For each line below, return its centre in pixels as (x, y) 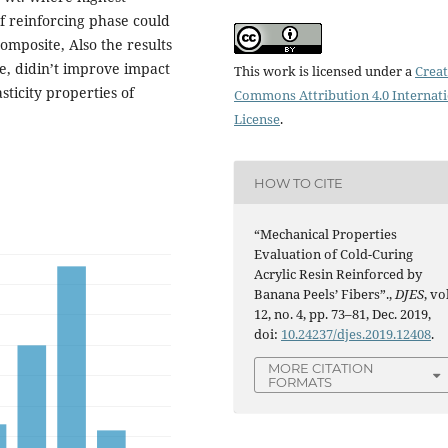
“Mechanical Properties (326, 234)
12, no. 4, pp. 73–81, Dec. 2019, (343, 314)
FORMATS (300, 382)
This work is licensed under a (324, 71)
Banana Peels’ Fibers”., (325, 294)
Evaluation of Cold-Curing (334, 254)
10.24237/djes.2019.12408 (356, 334)
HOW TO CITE (299, 182)
